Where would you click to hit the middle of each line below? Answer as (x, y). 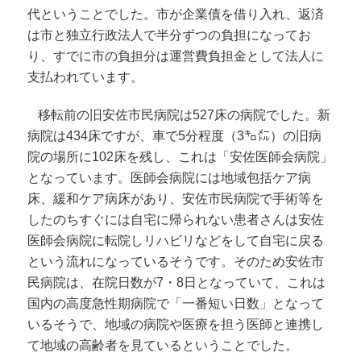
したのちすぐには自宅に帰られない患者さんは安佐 (176, 219)
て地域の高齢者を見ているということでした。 (163, 345)
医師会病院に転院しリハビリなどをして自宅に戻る (176, 240)
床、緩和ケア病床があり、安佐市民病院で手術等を (176, 198)
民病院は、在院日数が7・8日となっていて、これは (177, 282)
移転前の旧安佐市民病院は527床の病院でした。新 (185, 114)
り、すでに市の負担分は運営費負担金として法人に (176, 56)
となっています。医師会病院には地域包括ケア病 (170, 177)
